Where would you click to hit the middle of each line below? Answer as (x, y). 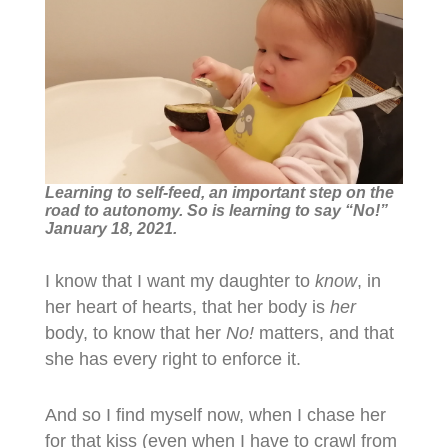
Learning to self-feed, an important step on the (219, 192)
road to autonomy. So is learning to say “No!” (216, 210)
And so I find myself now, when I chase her (215, 414)
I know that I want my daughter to (179, 280)
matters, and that (323, 332)
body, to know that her (135, 332)
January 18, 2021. (110, 228)
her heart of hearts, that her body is (187, 306)
